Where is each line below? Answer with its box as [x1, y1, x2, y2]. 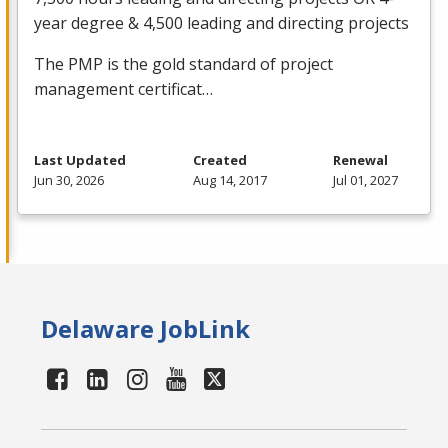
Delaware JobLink [41, 312, 251, 346]
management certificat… [34, 78, 213, 101]
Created [192, 151, 247, 170]
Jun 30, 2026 [34, 171, 104, 190]
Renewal [333, 151, 388, 170]
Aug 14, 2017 [192, 171, 267, 190]
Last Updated [34, 151, 126, 170]
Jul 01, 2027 [333, 171, 398, 190]
